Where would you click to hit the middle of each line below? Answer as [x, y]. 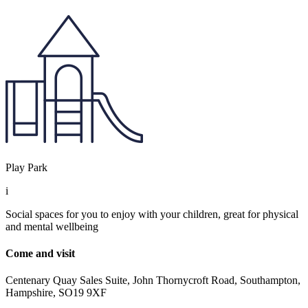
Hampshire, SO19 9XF [56, 293]
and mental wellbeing [52, 226]
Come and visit [40, 253]
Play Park [26, 167]
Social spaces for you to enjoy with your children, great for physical [152, 214]
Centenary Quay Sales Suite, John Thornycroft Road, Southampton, [153, 280]
